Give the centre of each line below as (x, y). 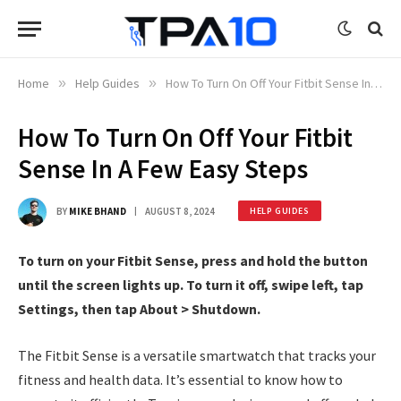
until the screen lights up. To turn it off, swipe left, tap (191, 285)
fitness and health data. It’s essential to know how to (180, 379)
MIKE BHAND (98, 211)
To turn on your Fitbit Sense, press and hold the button (193, 260)
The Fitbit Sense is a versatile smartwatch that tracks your (197, 355)
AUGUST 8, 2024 (180, 211)
